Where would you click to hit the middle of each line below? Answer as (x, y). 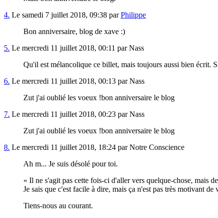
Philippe (133, 15)
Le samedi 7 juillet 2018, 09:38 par (65, 15)
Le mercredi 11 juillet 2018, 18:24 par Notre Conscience (97, 147)
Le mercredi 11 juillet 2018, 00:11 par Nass (77, 48)
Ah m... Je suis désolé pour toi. (71, 164)
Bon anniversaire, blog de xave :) (74, 32)
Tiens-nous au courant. (58, 206)
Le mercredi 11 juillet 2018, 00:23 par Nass (77, 114)
